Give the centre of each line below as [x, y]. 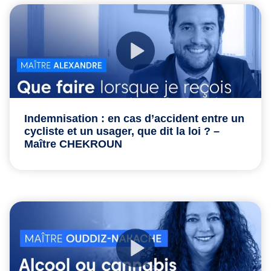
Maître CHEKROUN [73, 144]
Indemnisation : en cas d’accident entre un [134, 118]
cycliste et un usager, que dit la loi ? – [122, 131]
